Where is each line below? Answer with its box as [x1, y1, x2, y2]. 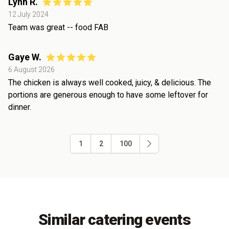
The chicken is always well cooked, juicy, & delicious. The [8, 78, 211, 88]
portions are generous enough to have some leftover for [8, 90, 208, 100]
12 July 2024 [8, 10, 49, 19]
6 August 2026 [8, 65, 55, 74]
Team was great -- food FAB [8, 22, 108, 33]
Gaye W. [8, 52, 41, 63]
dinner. [8, 102, 31, 112]
